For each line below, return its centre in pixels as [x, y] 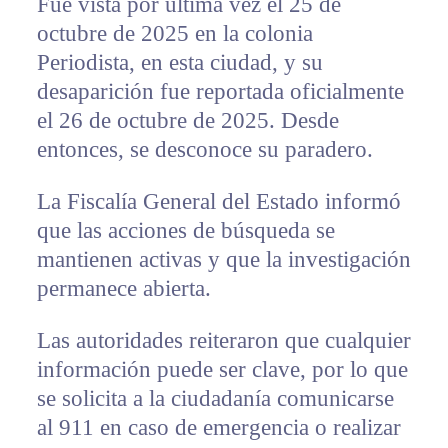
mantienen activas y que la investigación [223, 260]
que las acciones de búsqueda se [185, 231]
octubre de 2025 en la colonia [174, 34]
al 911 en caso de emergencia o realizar [218, 428]
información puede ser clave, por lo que [222, 370]
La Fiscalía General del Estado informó [218, 202]
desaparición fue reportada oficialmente [220, 92]
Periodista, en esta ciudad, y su [179, 63]
